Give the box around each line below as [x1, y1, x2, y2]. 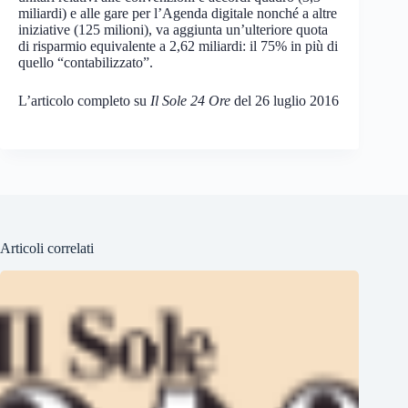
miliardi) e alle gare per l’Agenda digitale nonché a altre [18, 5, 337, 21]
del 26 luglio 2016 [230, 93, 339, 108]
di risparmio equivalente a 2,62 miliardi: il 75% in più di [18, 38, 338, 54]
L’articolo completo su [18, 93, 150, 108]
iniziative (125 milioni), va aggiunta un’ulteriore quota [18, 22, 328, 37]
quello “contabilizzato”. [18, 55, 153, 70]
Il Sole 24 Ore [150, 93, 230, 108]
